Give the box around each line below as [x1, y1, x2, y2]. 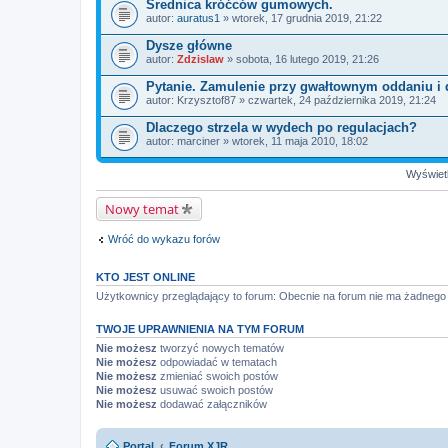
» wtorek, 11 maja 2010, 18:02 [220, 134, 368, 147]
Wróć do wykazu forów [108, 232, 220, 245]
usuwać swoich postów [157, 384, 273, 396]
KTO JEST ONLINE [96, 271, 195, 283]
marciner [177, 134, 220, 147]
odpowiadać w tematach [157, 356, 277, 368]
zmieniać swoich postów [157, 370, 278, 382]
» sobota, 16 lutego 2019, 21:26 [224, 52, 379, 65]
